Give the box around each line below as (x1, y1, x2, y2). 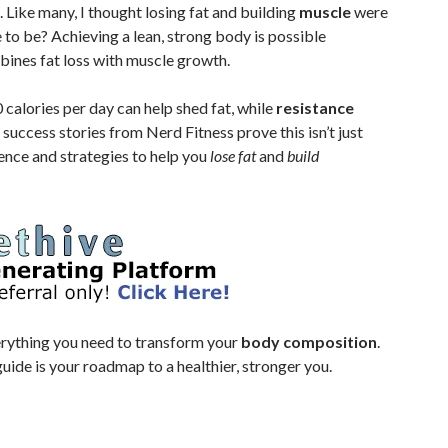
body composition (241, 332, 377, 351)
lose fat (210, 146, 256, 165)
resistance (276, 98, 354, 117)
